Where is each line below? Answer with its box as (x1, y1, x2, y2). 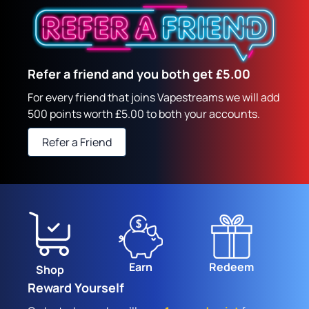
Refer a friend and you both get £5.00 (28, 65, 250, 82)
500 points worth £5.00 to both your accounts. (28, 106, 260, 121)
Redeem (209, 259, 254, 275)
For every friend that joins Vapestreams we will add (28, 89, 279, 105)
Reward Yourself (28, 279, 124, 296)
